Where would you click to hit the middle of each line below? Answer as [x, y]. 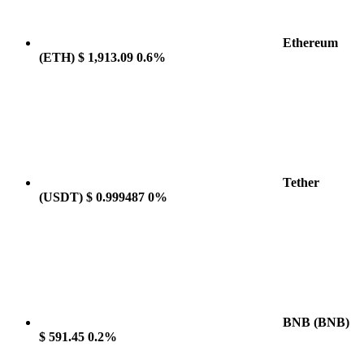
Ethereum [310, 43]
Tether [301, 182]
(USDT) [61, 197]
